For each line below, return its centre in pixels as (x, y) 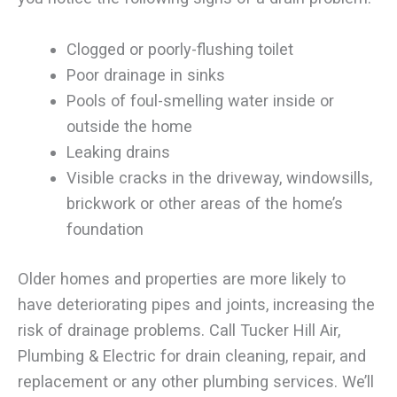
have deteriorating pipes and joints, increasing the (196, 305)
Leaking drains (118, 152)
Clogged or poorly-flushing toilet (179, 49)
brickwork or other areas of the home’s (204, 203)
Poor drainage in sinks (145, 74)
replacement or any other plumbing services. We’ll (196, 382)
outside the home (129, 126)
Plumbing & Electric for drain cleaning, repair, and (192, 356)
